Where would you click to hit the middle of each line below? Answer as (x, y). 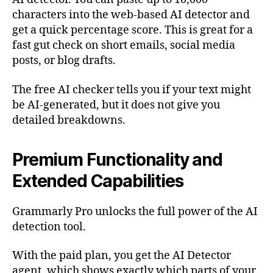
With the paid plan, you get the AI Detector (122, 256)
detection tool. (49, 227)
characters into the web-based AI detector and (131, 15)
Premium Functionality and (117, 159)
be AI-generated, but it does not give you (116, 105)
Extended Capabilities (98, 181)
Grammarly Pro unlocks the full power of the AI (135, 211)
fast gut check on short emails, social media (124, 46)
